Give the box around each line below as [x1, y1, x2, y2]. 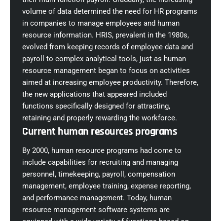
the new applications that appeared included [22, 90, 167, 99]
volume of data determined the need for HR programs [22, 7, 197, 16]
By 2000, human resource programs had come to [22, 146, 182, 155]
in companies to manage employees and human [22, 19, 180, 28]
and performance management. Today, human [22, 193, 172, 203]
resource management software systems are [22, 205, 170, 215]
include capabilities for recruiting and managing [22, 158, 178, 167]
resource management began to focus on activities [22, 66, 190, 75]
